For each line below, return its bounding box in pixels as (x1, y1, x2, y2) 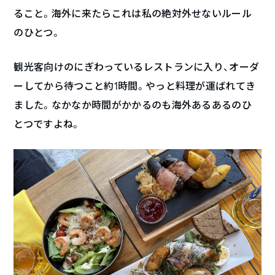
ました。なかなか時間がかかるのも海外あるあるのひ (14, 99, 252, 112)
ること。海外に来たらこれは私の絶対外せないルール (14, 7, 252, 20)
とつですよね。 (14, 118, 81, 131)
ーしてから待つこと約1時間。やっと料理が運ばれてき (14, 80, 256, 93)
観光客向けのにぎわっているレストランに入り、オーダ (14, 61, 260, 74)
